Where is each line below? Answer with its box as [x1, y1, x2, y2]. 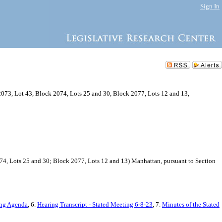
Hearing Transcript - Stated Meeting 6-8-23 [37, 201, 153, 208]
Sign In [200, 2, 220, 10]
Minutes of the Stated [162, 201, 220, 208]
